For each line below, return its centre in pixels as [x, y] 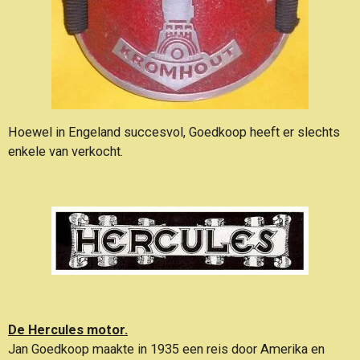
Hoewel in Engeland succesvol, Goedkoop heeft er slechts [174, 132]
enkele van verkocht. [65, 151]
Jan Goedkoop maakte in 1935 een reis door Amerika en [166, 350]
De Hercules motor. [68, 330]
